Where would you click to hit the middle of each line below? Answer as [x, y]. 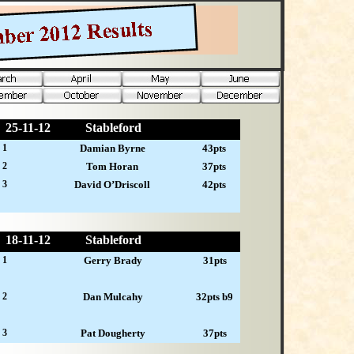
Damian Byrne [112, 149]
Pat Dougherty [113, 333]
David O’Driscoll [113, 185]
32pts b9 [215, 296]
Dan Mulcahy [113, 296]
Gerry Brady [113, 260]
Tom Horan [113, 167]
